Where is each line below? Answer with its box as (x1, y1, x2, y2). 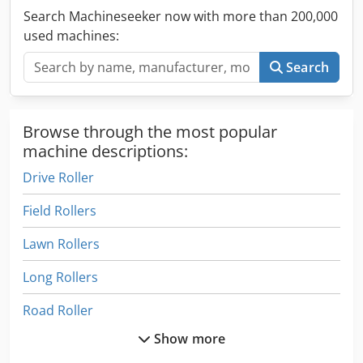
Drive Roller (23, 168, 94, 186)
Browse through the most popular (23, 120, 277, 143)
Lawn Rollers (23, 234, 100, 253)
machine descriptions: (23, 139, 188, 162)
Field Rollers (23, 201, 96, 220)
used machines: (23, 26, 119, 45)
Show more (153, 329, 226, 348)
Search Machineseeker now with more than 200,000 (23, 6, 338, 25)
